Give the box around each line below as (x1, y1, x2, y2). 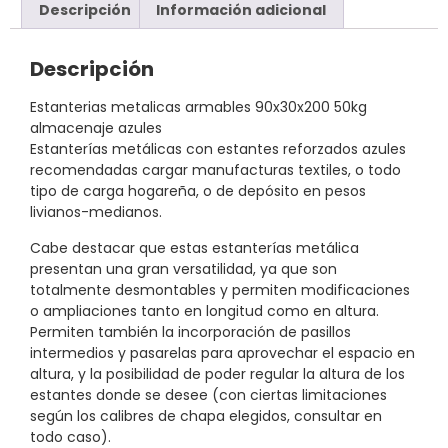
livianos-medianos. (30, 202, 162, 223)
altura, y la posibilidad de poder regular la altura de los (30, 363, 405, 384)
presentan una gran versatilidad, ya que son (30, 258, 337, 279)
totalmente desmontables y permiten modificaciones (30, 279, 410, 300)
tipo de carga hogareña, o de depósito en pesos (30, 181, 366, 202)
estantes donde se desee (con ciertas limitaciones (30, 384, 387, 405)
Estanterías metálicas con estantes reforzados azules (30, 139, 406, 160)
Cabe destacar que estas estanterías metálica (30, 237, 359, 258)
